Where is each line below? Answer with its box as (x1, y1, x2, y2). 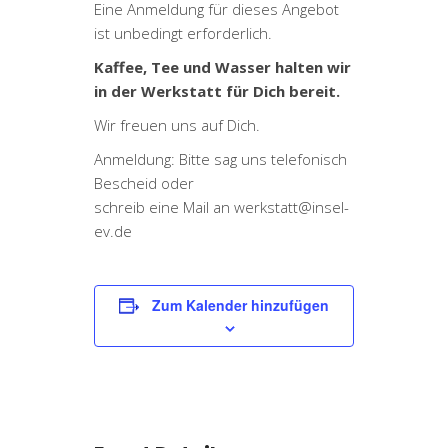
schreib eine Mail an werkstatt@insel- (94, 196, 349, 217)
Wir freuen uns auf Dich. (94, 114, 260, 135)
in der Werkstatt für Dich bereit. (94, 80, 340, 101)
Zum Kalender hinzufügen (152, 294, 329, 315)
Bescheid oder (94, 172, 194, 193)
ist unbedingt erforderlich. (94, 22, 272, 43)
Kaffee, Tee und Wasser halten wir (94, 56, 351, 77)
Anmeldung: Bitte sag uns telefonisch (94, 148, 347, 169)
